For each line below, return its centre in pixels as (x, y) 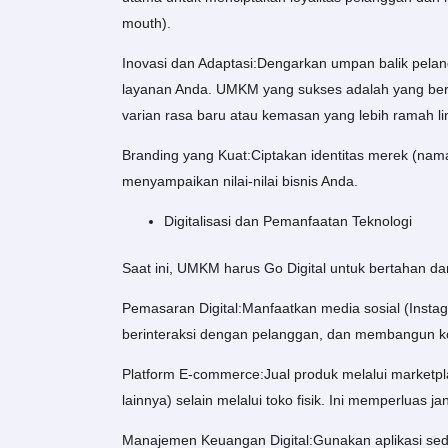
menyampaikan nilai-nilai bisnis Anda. (240, 181)
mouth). (146, 23)
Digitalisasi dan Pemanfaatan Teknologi (288, 221)
